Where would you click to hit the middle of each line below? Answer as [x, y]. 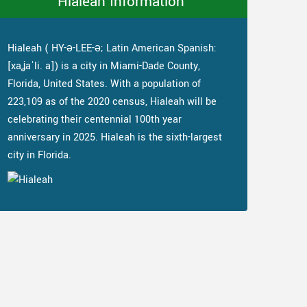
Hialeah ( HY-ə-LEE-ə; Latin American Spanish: [112, 48]
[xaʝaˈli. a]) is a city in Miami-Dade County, [104, 66]
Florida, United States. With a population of [104, 84]
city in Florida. [39, 155]
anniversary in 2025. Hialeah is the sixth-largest [115, 137]
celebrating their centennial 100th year [95, 120]
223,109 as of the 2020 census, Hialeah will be [112, 102]
